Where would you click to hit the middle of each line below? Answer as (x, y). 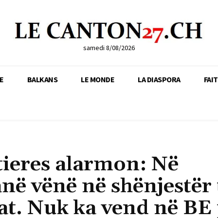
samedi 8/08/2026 (109, 47)
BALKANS (42, 79)
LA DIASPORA (159, 79)
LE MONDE (98, 79)
